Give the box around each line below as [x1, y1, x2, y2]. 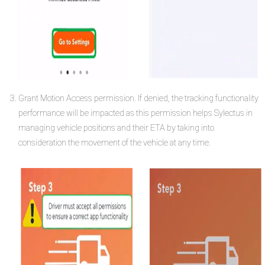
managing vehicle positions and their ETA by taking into [18, 123, 214, 134]
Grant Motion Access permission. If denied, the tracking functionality [18, 93, 258, 104]
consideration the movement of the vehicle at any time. [18, 138, 211, 148]
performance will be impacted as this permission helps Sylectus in [18, 108, 253, 119]
